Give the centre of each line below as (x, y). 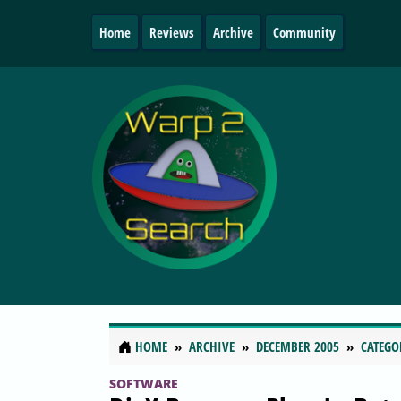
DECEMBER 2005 (298, 347)
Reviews (172, 32)
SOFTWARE (144, 383)
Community (304, 32)
